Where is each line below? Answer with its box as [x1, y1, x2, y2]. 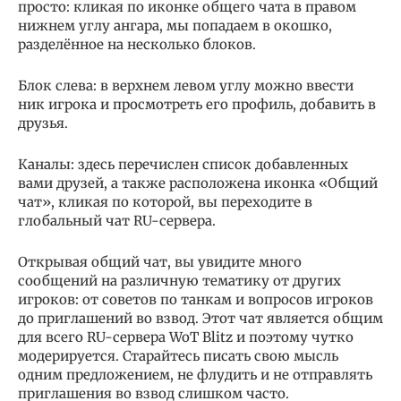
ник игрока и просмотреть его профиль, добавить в [18, 96, 376, 114]
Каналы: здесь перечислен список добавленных [18, 156, 348, 174]
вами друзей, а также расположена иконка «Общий [18, 175, 378, 192]
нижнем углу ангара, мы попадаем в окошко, [18, 17, 332, 35]
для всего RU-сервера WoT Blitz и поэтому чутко [18, 328, 354, 346]
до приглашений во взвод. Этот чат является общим [18, 310, 383, 328]
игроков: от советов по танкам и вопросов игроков [18, 291, 373, 309]
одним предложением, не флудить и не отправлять [18, 366, 372, 384]
